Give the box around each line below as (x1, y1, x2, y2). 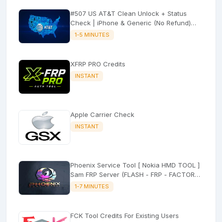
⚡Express (70, 28, 99, 36)
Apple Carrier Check (70, 110, 134, 118)
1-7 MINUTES (74, 182, 109, 190)
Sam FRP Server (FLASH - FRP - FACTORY (70, 170, 121, 178)
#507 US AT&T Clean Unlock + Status (70, 9, 187, 17)
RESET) (70, 179, 92, 188)
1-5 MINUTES (74, 31, 110, 38)
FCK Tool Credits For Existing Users (70, 211, 179, 220)
